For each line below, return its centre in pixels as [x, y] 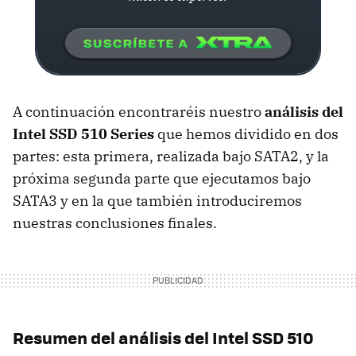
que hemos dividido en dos [246, 133]
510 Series [116, 133]
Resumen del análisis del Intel [132, 337]
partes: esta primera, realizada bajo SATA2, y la [171, 156]
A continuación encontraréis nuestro [139, 111]
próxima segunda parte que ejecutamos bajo [162, 178]
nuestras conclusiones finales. [115, 222]
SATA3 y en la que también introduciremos [157, 200]
